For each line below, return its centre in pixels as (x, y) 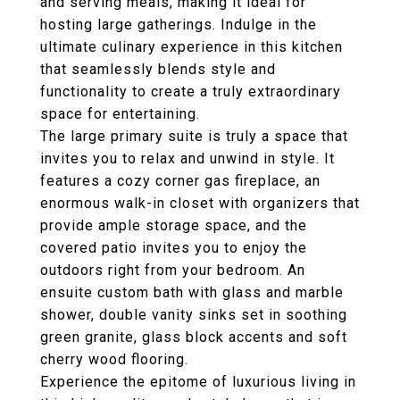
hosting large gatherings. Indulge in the (179, 25)
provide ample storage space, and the (174, 225)
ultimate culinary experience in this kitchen (192, 47)
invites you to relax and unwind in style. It (187, 158)
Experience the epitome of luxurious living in (198, 382)
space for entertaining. (120, 114)
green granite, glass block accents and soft (194, 337)
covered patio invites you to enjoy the (174, 248)
